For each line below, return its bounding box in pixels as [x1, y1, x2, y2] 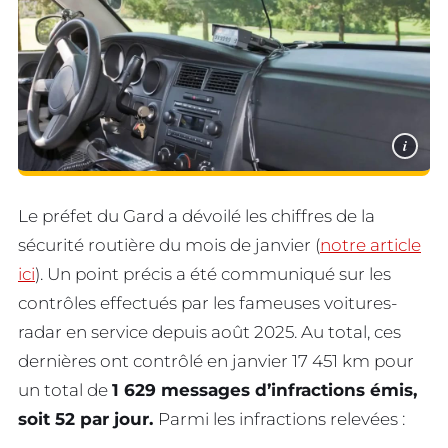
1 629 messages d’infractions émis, [112, 379, 417, 400]
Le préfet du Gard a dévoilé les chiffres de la [18, 205, 375, 226]
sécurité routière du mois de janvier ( [18, 234, 320, 255]
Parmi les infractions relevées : [158, 408, 405, 429]
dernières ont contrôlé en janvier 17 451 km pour [18, 350, 414, 371]
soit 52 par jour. [18, 408, 158, 429]
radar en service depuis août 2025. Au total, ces [18, 321, 401, 342]
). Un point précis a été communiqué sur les [35, 263, 391, 284]
